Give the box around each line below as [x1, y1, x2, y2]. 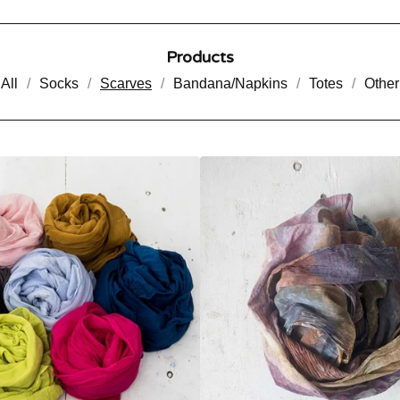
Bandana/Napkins [173, 76, 287, 91]
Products [166, 47, 234, 67]
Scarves [100, 76, 152, 91]
